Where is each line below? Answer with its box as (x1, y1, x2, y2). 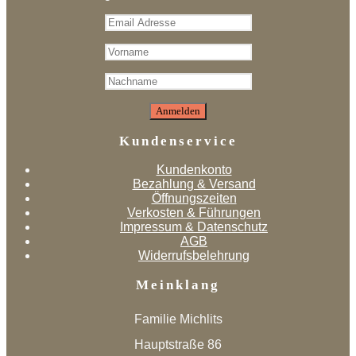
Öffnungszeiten (151, 192, 237, 206)
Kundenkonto (156, 163, 232, 177)
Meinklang (136, 277, 220, 292)
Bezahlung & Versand (132, 177, 256, 192)
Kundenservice (118, 133, 238, 149)
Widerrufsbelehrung (138, 249, 250, 263)
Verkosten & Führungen (127, 206, 261, 220)
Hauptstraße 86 (134, 337, 222, 351)
